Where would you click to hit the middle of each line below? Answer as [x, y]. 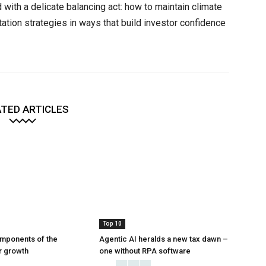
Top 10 [113, 224]
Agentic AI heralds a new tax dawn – [164, 239]
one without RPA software [145, 251]
